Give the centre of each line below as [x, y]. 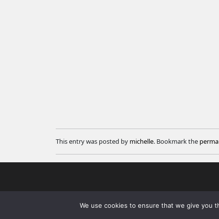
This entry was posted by [93, 141]
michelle [142, 141]
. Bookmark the [176, 141]
